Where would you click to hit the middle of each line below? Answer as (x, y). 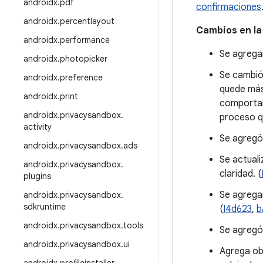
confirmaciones (229, 7)
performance (85, 40)
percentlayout (87, 21)
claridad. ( (240, 174)
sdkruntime (45, 207)
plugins (37, 176)
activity (38, 127)
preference (81, 77)
